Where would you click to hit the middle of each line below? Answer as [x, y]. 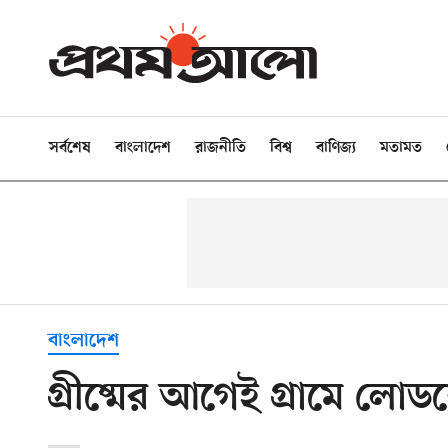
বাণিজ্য [336, 148]
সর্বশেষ [70, 148]
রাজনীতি [220, 148]
